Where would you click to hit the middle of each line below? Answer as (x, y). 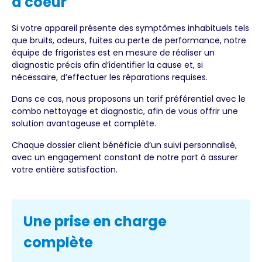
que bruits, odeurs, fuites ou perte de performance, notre (129, 41)
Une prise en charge (95, 222)
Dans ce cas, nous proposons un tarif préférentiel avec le (129, 99)
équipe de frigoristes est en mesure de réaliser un (113, 53)
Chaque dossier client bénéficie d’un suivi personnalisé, (124, 145)
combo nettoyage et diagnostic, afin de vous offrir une (125, 111)
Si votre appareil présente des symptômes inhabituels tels (130, 28)
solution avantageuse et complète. (84, 124)
